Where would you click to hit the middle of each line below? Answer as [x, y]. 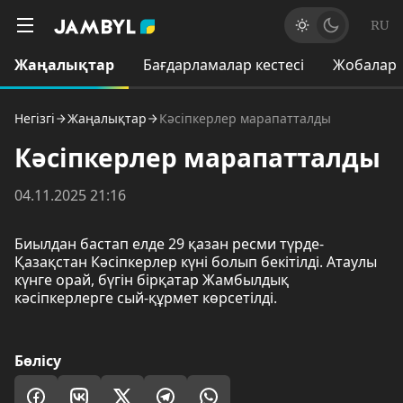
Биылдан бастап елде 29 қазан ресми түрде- [169, 244]
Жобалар [365, 65]
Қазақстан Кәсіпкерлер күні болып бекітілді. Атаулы [196, 262]
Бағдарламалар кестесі [224, 65]
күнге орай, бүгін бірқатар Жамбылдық [152, 280]
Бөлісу [38, 361]
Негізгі [35, 118]
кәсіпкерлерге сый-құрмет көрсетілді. [146, 298]
